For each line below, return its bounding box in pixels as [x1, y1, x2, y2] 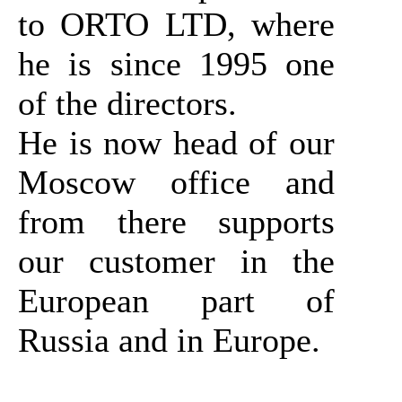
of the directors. [18, 83, 237, 122]
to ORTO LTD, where [18, 4, 335, 43]
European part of [18, 281, 335, 319]
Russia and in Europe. [18, 320, 320, 359]
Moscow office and [18, 162, 335, 201]
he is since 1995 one [18, 44, 335, 83]
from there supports [18, 202, 335, 240]
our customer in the [18, 241, 335, 280]
